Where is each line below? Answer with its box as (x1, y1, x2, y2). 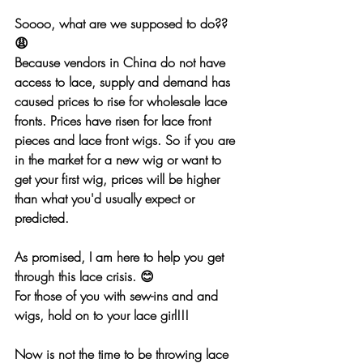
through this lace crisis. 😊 (15, 267, 154, 285)
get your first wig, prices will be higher (15, 169, 224, 188)
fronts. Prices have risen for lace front (15, 111, 215, 130)
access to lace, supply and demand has (15, 72, 234, 91)
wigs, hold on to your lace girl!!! (15, 305, 189, 324)
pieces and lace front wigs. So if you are (15, 130, 239, 149)
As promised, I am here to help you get (15, 247, 228, 266)
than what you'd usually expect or (15, 189, 199, 207)
